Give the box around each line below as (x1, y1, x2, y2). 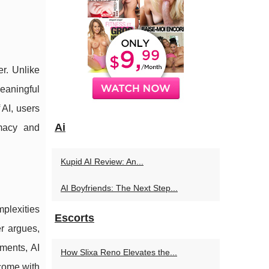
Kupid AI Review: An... (61, 157, 144, 166)
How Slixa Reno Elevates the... (61, 247, 177, 257)
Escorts (55, 212, 94, 224)
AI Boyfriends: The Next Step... (61, 183, 178, 193)
